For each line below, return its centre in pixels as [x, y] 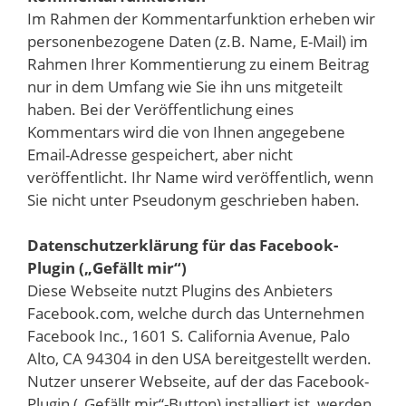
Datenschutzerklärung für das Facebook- [183, 246]
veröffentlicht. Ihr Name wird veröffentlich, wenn [200, 177]
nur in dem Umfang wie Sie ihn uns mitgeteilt [185, 86]
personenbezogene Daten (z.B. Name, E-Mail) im [198, 41]
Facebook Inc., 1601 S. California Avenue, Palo [188, 336]
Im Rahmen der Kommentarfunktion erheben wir [201, 18]
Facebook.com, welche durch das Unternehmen [196, 314]
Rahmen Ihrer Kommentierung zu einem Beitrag [198, 63]
